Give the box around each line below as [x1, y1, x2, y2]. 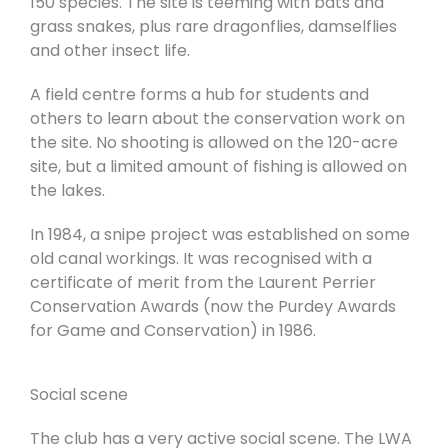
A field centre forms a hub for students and [30, 83, 369, 107]
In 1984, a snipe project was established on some [30, 223, 410, 247]
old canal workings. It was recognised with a [30, 247, 372, 271]
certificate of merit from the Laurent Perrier [30, 271, 376, 295]
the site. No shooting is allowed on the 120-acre [30, 131, 398, 155]
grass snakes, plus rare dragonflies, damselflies [30, 15, 397, 39]
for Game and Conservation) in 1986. [30, 319, 316, 343]
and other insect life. [30, 39, 190, 63]
